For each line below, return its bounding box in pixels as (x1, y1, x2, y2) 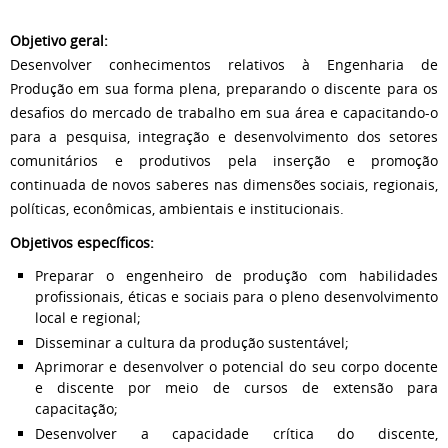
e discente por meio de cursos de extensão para (35, 378, 438, 397)
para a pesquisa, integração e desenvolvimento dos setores (10, 127, 438, 146)
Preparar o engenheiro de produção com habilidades (35, 266, 438, 285)
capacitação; (35, 399, 118, 418)
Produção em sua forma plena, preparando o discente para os (10, 79, 438, 98)
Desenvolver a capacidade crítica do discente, (35, 423, 438, 443)
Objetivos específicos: (10, 233, 154, 252)
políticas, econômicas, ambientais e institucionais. (10, 199, 344, 218)
